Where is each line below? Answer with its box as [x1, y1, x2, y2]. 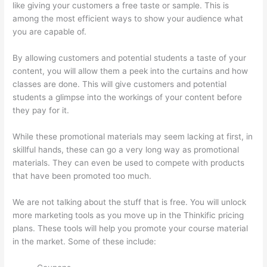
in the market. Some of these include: [13, 236, 157, 246]
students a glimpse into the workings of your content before [13, 92, 243, 103]
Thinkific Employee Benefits [89, 27, 195, 37]
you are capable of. [13, 27, 89, 37]
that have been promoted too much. [13, 170, 152, 181]
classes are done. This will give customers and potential [13, 79, 227, 89]
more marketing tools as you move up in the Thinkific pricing [13, 210, 244, 220]
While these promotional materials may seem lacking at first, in [13, 131, 253, 141]
